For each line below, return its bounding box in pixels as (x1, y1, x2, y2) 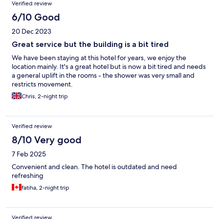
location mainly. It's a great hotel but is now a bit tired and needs (12, 62, 206, 71)
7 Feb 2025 (12, 150, 46, 159)
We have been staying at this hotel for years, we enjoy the (12, 53, 186, 63)
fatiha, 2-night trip (22, 184, 69, 192)
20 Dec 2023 (12, 27, 51, 36)
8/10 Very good (12, 134, 82, 146)
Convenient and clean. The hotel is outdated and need (12, 162, 177, 172)
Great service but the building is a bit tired (12, 40, 169, 49)
